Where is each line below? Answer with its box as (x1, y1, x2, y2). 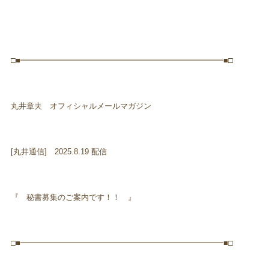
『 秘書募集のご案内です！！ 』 (11, 192, 136, 202)
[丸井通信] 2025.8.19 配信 (11, 147, 107, 156)
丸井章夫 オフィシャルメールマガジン (11, 101, 152, 110)
